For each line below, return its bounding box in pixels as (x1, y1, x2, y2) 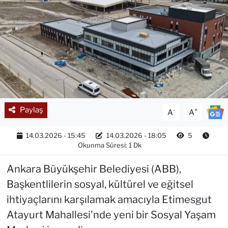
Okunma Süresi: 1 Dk (78, 141, 141, 149)
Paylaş (19, 105, 43, 115)
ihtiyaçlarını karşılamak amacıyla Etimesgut (6, 193, 212, 206)
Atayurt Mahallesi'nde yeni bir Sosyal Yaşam (6, 209, 216, 221)
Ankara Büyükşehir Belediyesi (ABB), (6, 163, 181, 176)
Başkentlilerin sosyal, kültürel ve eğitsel (6, 178, 193, 191)
